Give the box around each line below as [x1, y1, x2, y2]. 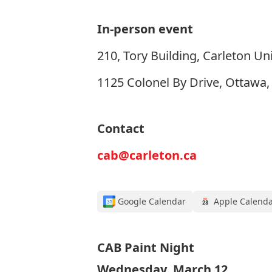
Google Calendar [118, 195, 186, 207]
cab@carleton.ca [97, 147, 197, 163]
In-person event [97, 21, 193, 37]
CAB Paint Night [97, 239, 194, 256]
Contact [97, 120, 144, 137]
